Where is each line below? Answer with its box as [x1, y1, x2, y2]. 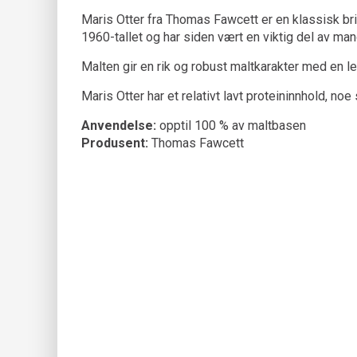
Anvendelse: [81, 118, 156, 133]
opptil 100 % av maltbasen [156, 118, 306, 133]
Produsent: [81, 135, 148, 151]
